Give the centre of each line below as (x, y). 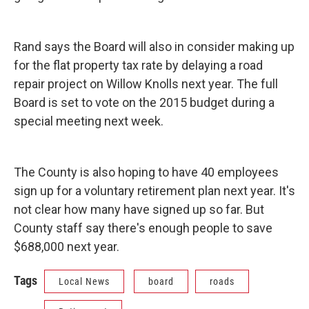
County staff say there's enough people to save (143, 228)
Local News (84, 282)
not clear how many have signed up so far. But (139, 210)
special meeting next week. (89, 121)
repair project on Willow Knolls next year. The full (146, 84)
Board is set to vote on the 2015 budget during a (144, 103)
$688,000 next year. (69, 247)
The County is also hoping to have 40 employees (146, 172)
